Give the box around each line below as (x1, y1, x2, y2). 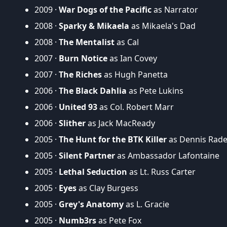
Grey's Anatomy (59, 198, 124, 210)
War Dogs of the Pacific (59, 4, 152, 15)
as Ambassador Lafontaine (115, 149, 219, 161)
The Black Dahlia (59, 85, 127, 96)
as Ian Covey (107, 52, 157, 64)
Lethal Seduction (59, 166, 127, 177)
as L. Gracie (124, 198, 169, 210)
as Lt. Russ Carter (127, 166, 196, 177)
